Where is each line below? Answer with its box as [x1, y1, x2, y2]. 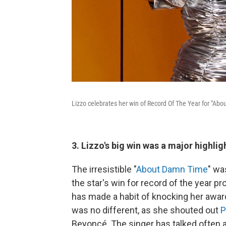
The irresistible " [72, 163, 136, 175]
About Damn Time [136, 163, 208, 175]
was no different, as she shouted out [72, 204, 220, 215]
